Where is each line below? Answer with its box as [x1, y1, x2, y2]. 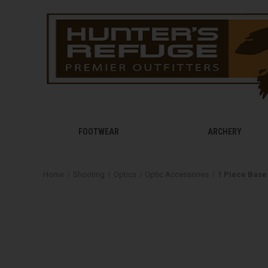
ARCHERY [208, 127, 242, 136]
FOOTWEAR [78, 127, 120, 136]
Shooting [72, 170, 105, 179]
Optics [113, 170, 136, 179]
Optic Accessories [145, 170, 209, 179]
